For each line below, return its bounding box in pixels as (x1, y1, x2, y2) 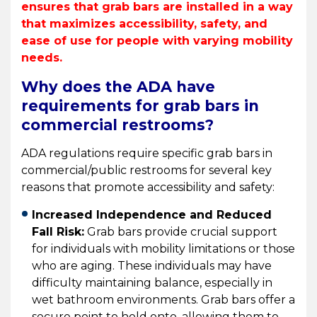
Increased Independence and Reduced (32, 207, 272, 221)
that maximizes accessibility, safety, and (21, 16, 267, 30)
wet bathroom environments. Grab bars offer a (32, 292, 295, 306)
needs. (21, 50, 62, 64)
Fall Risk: (32, 224, 84, 238)
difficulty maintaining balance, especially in (32, 275, 272, 289)
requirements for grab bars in (21, 96, 259, 115)
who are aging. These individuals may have (32, 258, 272, 272)
